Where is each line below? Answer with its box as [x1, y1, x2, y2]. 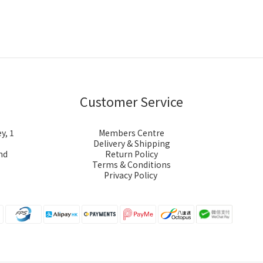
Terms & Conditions [92, 159, 171, 170]
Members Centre [99, 127, 164, 139]
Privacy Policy [104, 169, 159, 181]
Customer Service [80, 92, 183, 110]
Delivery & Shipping [93, 137, 170, 149]
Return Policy [105, 148, 158, 160]
